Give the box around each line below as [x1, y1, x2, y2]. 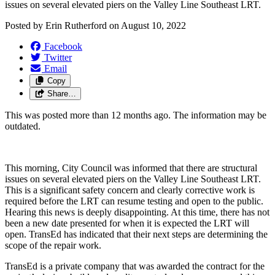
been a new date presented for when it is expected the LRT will [5, 217, 249, 228]
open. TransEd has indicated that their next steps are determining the [5, 228, 268, 239]
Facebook [44, 41, 82, 52]
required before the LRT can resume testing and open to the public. [5, 195, 263, 206]
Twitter [44, 52, 72, 63]
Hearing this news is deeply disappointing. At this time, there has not [5, 206, 269, 217]
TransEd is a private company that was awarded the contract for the [5, 260, 265, 271]
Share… [47, 88, 76, 98]
